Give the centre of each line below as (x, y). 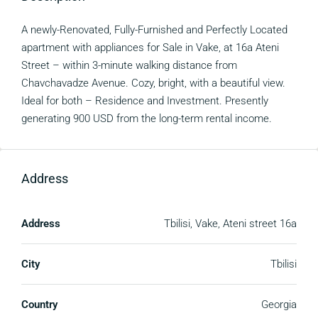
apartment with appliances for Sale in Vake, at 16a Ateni (150, 48)
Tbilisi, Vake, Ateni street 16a (230, 224)
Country (39, 305)
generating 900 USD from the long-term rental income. (147, 119)
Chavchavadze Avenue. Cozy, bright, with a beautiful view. (153, 83)
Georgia (279, 305)
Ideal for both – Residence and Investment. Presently (145, 101)
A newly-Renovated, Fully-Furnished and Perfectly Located (154, 30)
